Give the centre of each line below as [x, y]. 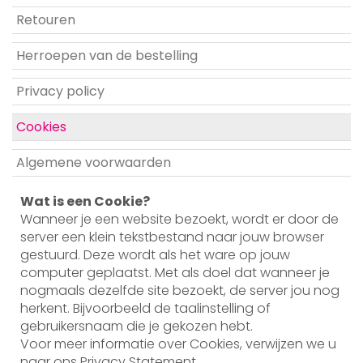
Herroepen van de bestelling [107, 55]
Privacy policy [60, 91]
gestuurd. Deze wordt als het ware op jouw [155, 254]
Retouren [46, 19]
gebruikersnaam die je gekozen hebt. [138, 326]
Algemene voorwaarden [94, 162]
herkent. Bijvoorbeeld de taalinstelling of [145, 308]
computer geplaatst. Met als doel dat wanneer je [175, 272]
